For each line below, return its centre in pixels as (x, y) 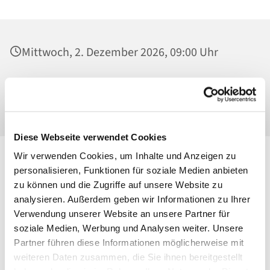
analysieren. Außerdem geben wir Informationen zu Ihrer (132, 199)
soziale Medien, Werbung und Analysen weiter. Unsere (129, 228)
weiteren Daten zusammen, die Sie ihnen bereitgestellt (128, 257)
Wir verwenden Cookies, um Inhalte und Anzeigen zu (125, 155)
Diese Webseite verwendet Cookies (90, 137)
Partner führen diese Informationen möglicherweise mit (129, 242)
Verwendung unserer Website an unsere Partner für (122, 213)
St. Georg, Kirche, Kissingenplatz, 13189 (121, 85)
